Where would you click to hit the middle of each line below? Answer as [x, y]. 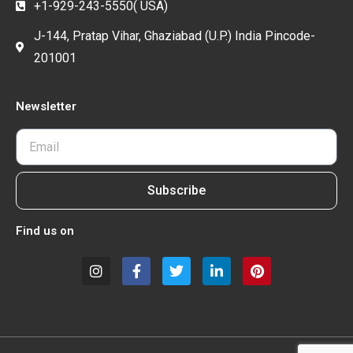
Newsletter [46, 106]
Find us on [45, 231]
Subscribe [176, 190]
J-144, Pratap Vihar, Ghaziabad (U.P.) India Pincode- [174, 36]
